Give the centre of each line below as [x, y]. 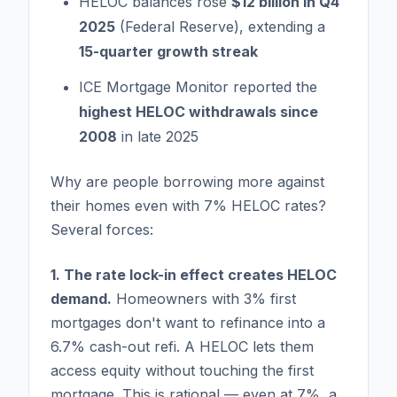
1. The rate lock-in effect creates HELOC [194, 274]
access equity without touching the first [182, 370]
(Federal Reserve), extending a [220, 26]
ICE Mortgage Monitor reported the [198, 86]
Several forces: [102, 229]
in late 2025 [158, 136]
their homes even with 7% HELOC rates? [188, 205]
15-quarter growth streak [168, 51]
